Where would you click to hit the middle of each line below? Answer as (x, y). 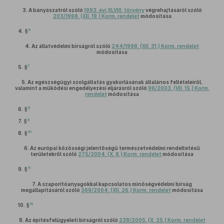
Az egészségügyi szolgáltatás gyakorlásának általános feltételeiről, (115, 82)
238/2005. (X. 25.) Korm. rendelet (162, 220)
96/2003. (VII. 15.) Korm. (178, 88)
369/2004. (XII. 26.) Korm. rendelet (126, 190)
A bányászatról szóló (56, 10)
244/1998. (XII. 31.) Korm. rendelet (155, 46)
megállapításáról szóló (51, 190)
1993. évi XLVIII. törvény (114, 10)
